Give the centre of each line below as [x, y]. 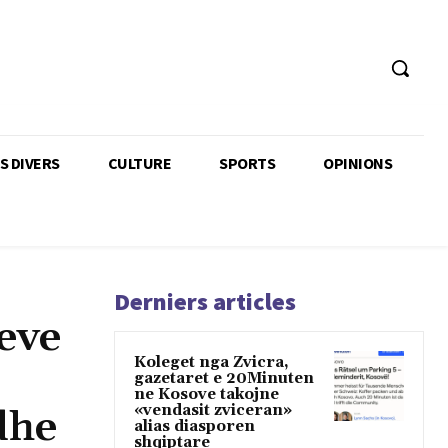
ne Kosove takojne [206, 394]
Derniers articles [205, 301]
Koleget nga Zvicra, [211, 362]
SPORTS [247, 162]
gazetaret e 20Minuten [224, 378]
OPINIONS [357, 162]
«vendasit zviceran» [213, 410]
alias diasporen [194, 426]
